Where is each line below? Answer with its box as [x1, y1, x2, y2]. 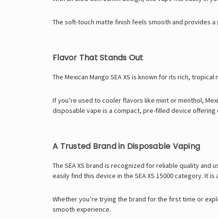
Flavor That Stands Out [53, 52, 144, 63]
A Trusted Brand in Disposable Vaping [53, 140, 200, 152]
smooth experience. [53, 204, 111, 214]
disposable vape [53, 106, 101, 115]
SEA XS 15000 [135, 171, 173, 180]
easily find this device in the [53, 171, 135, 180]
